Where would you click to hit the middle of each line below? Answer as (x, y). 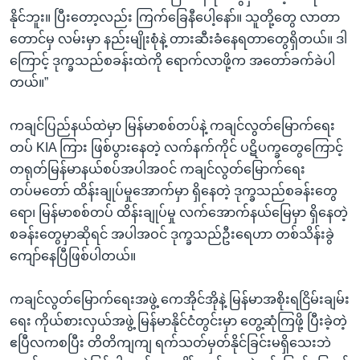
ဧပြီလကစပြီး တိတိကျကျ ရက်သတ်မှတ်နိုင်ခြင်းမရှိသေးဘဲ (170, 342)
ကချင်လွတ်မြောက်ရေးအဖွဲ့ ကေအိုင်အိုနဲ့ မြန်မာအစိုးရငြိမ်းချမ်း (180, 299)
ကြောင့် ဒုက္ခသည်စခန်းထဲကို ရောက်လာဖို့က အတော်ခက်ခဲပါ (172, 60)
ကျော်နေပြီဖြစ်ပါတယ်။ (73, 256)
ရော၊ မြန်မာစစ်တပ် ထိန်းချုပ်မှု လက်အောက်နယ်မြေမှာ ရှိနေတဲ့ (179, 212)
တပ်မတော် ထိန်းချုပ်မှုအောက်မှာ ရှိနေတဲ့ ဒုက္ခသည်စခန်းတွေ (174, 190)
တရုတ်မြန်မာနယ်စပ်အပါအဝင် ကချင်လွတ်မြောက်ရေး (157, 169)
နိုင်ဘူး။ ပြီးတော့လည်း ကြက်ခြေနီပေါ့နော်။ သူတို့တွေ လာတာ (175, 17)
